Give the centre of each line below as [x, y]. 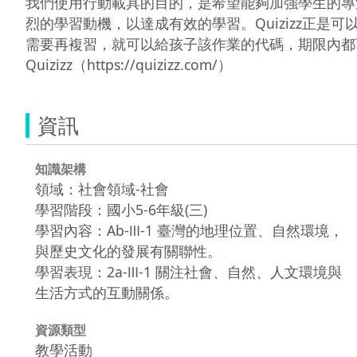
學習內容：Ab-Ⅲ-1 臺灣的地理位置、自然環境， [189, 230]
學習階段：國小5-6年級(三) [121, 209]
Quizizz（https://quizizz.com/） [129, 64]
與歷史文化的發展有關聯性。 [128, 251]
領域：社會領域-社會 [102, 188]
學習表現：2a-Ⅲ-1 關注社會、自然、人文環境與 [188, 271]
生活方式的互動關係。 [107, 292]
